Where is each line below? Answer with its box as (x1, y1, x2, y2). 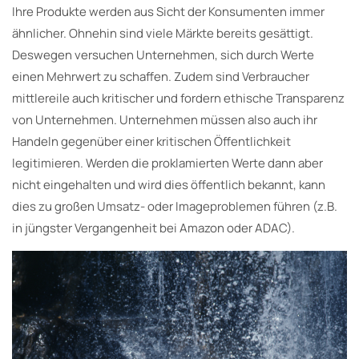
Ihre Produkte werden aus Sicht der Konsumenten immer (12, 2, 325, 20)
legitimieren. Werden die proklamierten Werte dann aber (12, 154, 323, 171)
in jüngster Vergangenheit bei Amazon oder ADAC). (12, 219, 295, 236)
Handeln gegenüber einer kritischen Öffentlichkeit (12, 132, 291, 150)
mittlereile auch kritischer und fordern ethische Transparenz (12, 89, 345, 107)
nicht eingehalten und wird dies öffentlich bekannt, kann (12, 175, 325, 193)
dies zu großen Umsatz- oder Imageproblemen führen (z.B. (12, 197, 337, 215)
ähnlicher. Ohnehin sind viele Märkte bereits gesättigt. (12, 24, 313, 42)
